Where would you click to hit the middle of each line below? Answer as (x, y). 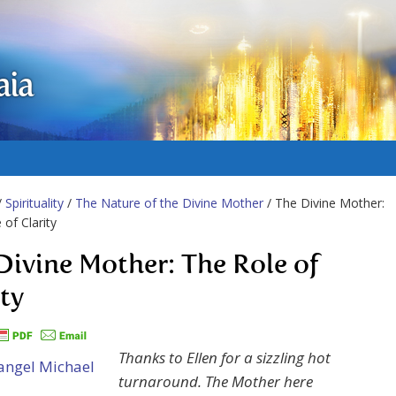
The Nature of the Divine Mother (169, 203)
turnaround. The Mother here (216, 382)
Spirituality (34, 203)
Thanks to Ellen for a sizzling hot (225, 358)
